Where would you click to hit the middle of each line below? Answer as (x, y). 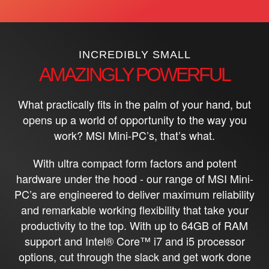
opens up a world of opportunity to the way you (134, 119)
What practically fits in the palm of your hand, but (134, 104)
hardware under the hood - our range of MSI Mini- (134, 178)
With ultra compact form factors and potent (134, 162)
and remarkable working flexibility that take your (134, 209)
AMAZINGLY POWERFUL (134, 74)
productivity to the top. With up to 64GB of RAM (134, 225)
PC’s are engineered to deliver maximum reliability (134, 194)
